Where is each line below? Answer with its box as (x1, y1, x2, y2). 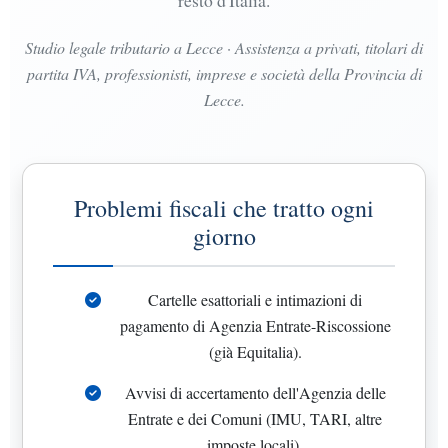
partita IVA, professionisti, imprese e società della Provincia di (26, 62, 422, 84)
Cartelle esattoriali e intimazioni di (148, 288, 362, 310)
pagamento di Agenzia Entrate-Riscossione (119, 314, 391, 336)
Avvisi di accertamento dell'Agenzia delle (124, 381, 386, 403)
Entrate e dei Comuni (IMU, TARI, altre (128, 407, 382, 429)
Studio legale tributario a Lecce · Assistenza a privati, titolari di (25, 36, 423, 58)
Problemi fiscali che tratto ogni (74, 191, 374, 224)
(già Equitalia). (208, 340, 302, 362)
